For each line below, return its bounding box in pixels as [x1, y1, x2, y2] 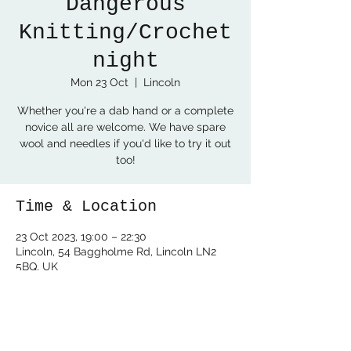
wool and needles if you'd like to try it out [20, 137, 231, 150]
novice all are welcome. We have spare [25, 121, 226, 133]
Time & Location [16, 197, 157, 215]
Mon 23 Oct [71, 76, 128, 89]
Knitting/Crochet [19, 20, 232, 45]
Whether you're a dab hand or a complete [17, 104, 233, 117]
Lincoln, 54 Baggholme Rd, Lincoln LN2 [16, 245, 216, 258]
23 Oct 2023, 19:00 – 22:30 [16, 230, 147, 243]
